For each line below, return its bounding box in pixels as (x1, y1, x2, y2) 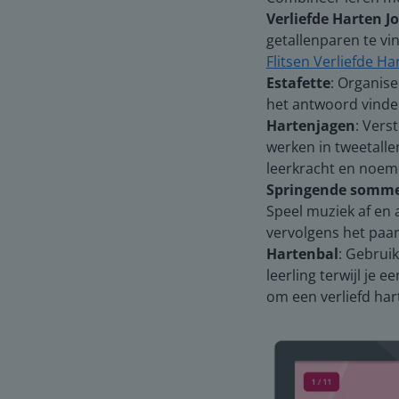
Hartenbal (265, 244, 338, 265)
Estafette (265, 73, 330, 94)
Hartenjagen (265, 116, 355, 136)
